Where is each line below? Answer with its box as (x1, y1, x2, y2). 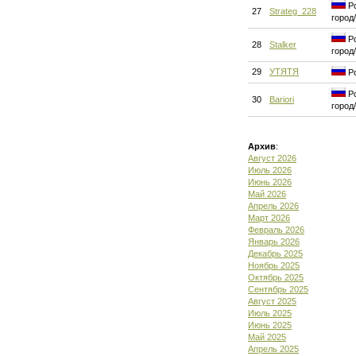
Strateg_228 (269, 6, 316, 16)
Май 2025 (248, 332, 286, 342)
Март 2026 (248, 213, 290, 222)
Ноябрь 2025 (248, 261, 300, 270)
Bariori (269, 95, 294, 104)
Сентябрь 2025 (248, 284, 308, 294)
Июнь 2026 (248, 177, 292, 187)
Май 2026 (248, 189, 286, 199)
